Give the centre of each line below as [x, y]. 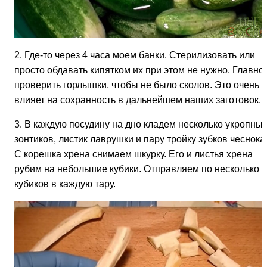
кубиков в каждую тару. [65, 184]
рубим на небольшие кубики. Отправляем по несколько [137, 169]
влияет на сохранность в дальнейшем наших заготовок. [138, 100]
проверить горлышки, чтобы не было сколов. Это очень [137, 85]
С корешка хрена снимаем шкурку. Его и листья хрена [133, 154]
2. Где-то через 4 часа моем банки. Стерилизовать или [135, 55]
